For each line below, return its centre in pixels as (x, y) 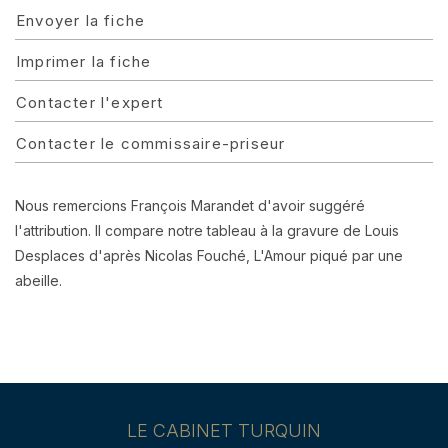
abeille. (38, 280)
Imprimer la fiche (84, 61)
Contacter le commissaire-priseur (151, 143)
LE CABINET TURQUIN (224, 430)
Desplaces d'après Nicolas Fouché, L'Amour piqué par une (209, 255)
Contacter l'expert (90, 102)
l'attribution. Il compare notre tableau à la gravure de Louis (207, 230)
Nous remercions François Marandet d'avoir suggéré (190, 205)
